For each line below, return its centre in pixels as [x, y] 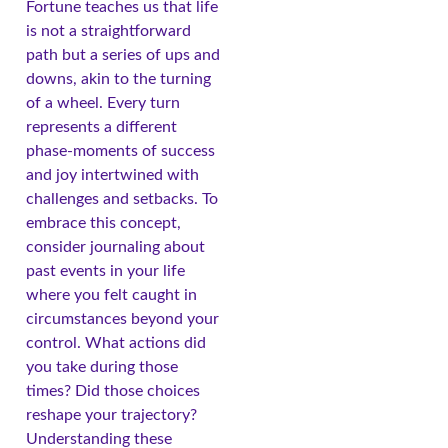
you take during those [102, 366]
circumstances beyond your [122, 318]
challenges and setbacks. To [122, 198]
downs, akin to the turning [118, 78]
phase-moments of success [120, 150]
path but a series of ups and [123, 54]
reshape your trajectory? [111, 414]
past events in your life [105, 270]
